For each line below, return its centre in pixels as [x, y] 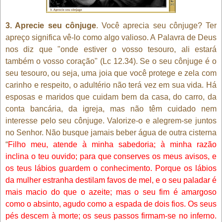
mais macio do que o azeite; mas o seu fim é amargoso [111, 192]
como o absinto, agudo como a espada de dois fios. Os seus [111, 204]
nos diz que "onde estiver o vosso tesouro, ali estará [111, 49]
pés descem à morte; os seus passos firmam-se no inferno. [111, 216]
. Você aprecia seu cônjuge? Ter [156, 25]
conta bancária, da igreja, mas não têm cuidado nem [111, 109]
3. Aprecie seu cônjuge [51, 25]
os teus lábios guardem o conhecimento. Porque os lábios [111, 168]
